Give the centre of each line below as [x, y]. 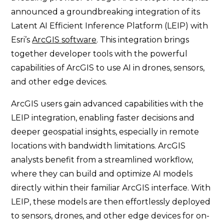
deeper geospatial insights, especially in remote [105, 132]
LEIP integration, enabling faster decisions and [103, 118]
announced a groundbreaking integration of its [106, 12]
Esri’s [22, 40]
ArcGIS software [64, 40]
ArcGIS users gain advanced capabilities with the [107, 104]
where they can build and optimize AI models [102, 174]
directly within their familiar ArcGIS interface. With [111, 188]
